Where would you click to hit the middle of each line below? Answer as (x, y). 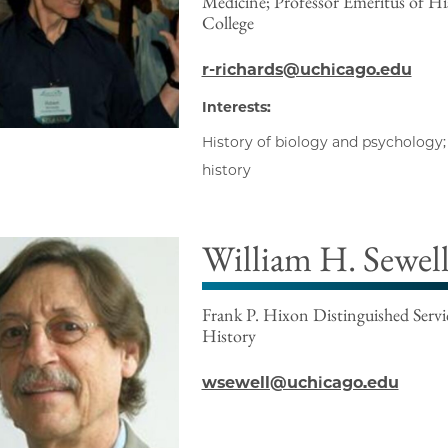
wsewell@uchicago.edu (300, 383)
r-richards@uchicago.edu (306, 70)
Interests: (236, 107)
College (227, 23)
